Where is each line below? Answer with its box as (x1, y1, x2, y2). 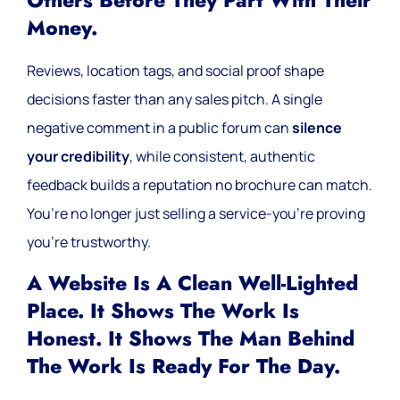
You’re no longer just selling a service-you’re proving (27, 204, 365, 224)
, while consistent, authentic (129, 146, 315, 167)
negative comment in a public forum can (27, 118, 292, 138)
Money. (27, 13, 97, 44)
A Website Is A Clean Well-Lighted (27, 268, 358, 298)
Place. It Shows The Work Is (27, 296, 299, 326)
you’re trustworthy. (27, 232, 151, 253)
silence (292, 118, 342, 138)
